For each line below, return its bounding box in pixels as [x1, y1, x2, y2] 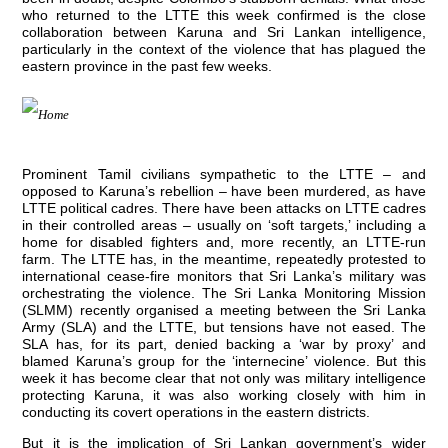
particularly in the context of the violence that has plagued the [22, 41, 426, 57]
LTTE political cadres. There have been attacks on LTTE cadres [22, 199, 426, 216]
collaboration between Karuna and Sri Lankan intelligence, [22, 24, 426, 40]
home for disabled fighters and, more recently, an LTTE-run [22, 233, 426, 250]
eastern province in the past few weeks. [22, 58, 273, 74]
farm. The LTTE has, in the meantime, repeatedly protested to [22, 250, 426, 267]
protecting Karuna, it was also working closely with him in [22, 386, 426, 403]
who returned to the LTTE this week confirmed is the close [22, 7, 426, 23]
